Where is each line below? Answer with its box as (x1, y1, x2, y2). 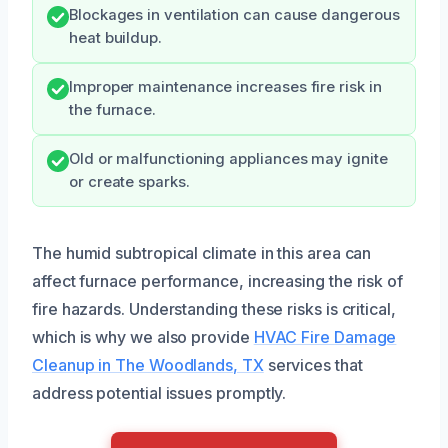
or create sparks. (69, 172, 190, 191)
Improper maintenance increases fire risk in (69, 77, 382, 96)
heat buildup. (69, 28, 162, 47)
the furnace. (69, 100, 157, 119)
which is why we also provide (32, 326, 254, 347)
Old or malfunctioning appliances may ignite (69, 149, 388, 168)
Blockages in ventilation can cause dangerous (69, 5, 400, 24)
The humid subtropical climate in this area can (32, 242, 372, 263)
